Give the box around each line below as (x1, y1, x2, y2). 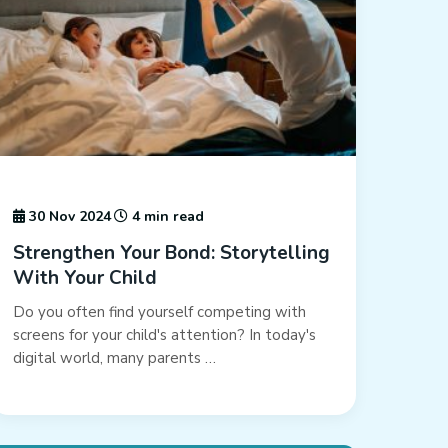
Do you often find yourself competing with (13, 302, 307, 323)
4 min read (128, 207, 205, 227)
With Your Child (13, 265, 158, 292)
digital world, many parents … (13, 348, 217, 369)
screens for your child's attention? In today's (13, 325, 317, 346)
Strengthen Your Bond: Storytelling (13, 240, 331, 267)
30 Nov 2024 (25, 207, 112, 227)
